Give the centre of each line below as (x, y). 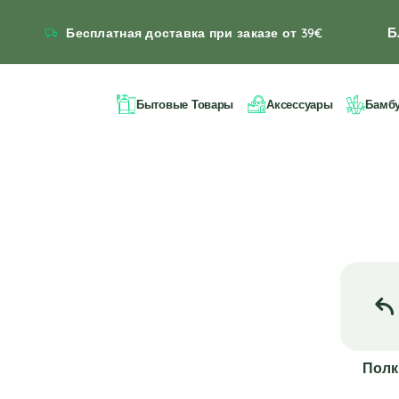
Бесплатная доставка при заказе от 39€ (195, 33)
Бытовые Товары (185, 104)
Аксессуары (300, 104)
